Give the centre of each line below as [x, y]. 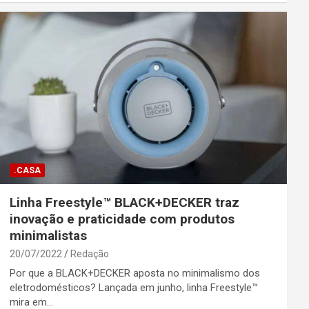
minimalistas [50, 236]
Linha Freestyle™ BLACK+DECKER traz [124, 203]
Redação [89, 254]
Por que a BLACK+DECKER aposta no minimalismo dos [134, 273]
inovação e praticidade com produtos [122, 219]
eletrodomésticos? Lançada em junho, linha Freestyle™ [133, 288]
